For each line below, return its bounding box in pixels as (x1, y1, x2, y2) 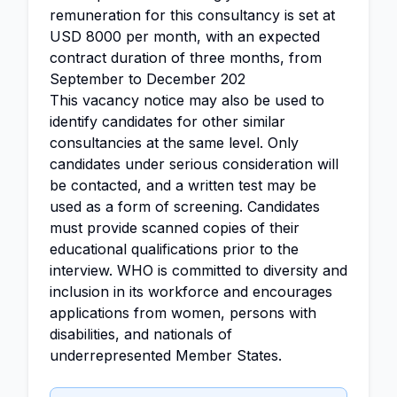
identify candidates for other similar (50, 113, 285, 130)
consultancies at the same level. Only (50, 134, 299, 152)
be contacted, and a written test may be (50, 176, 316, 194)
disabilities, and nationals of (50, 325, 232, 343)
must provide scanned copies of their (50, 219, 300, 237)
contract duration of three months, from (50, 49, 322, 66)
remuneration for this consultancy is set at (50, 6, 335, 24)
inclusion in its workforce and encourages (50, 283, 332, 300)
